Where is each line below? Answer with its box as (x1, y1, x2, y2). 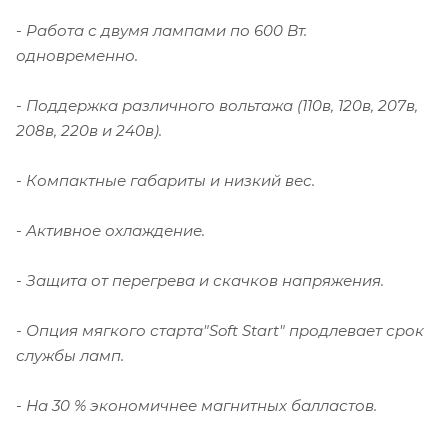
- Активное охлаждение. (16, 221, 205, 241)
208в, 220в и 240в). (16, 121, 162, 141)
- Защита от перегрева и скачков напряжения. (16, 271, 384, 291)
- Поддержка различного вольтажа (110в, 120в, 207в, (16, 96, 418, 116)
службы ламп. (16, 346, 124, 366)
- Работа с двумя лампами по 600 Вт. (16, 21, 307, 41)
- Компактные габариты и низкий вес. (16, 171, 315, 191)
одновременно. (16, 46, 138, 66)
